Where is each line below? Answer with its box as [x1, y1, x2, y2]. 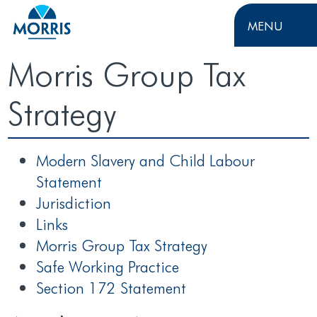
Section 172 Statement [36, 276, 187, 298]
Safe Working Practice [36, 255, 180, 277]
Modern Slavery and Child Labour [36, 149, 255, 171]
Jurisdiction [36, 191, 112, 213]
